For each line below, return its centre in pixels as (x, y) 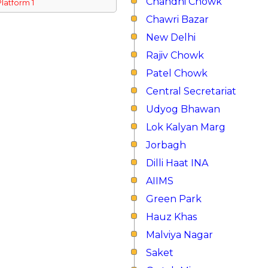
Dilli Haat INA (177, 163)
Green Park (174, 199)
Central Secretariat (191, 91)
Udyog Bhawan (183, 109)
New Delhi (171, 37)
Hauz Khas (171, 217)
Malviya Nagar (179, 235)
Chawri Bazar (177, 19)
